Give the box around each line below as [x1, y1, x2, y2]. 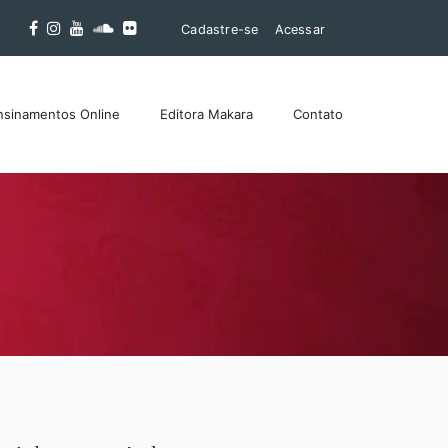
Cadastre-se [181, 22, 259, 37]
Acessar [274, 22, 325, 37]
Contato [292, 106, 343, 123]
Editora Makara [159, 106, 253, 123]
